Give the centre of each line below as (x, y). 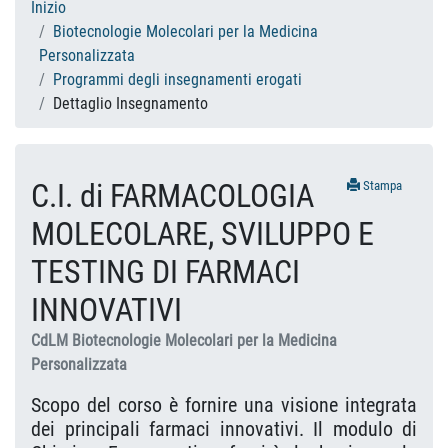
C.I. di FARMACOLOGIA (172, 196)
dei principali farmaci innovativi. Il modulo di (224, 429)
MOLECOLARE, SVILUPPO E (202, 234)
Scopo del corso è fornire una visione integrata (224, 405)
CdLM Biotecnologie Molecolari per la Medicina (184, 340)
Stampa (381, 185)
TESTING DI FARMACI (165, 272)
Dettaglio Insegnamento (130, 103)
